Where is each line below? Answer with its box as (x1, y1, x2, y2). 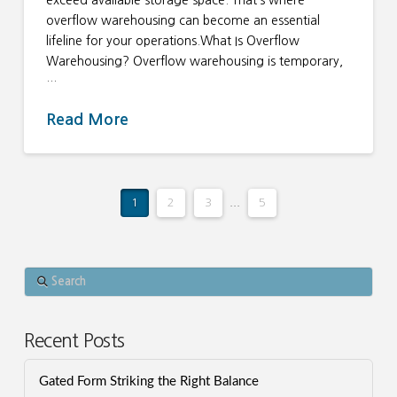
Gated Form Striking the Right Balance (38, 375, 259, 389)
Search (22, 269, 62, 282)
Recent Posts (23, 331, 125, 350)
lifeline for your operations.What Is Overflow (45, 35, 300, 48)
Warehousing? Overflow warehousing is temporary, (45, 55, 343, 68)
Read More (45, 111, 128, 128)
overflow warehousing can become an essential (45, 14, 320, 27)
